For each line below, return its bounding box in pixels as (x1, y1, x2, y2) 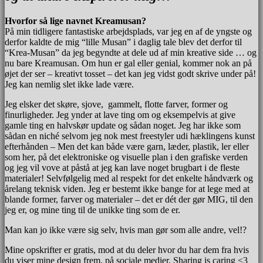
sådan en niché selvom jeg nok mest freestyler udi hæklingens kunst (5, 130, 255, 141)
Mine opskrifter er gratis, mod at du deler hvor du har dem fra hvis (5, 244, 249, 255)
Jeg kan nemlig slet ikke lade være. (5, 79, 134, 89)
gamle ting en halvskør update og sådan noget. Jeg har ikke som (5, 120, 241, 130)
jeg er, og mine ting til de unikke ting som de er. (5, 204, 180, 215)
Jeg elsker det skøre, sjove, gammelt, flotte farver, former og (5, 99, 228, 109)
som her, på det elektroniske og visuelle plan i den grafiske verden (5, 151, 248, 162)
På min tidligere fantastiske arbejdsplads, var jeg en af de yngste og (5, 26, 252, 36)
